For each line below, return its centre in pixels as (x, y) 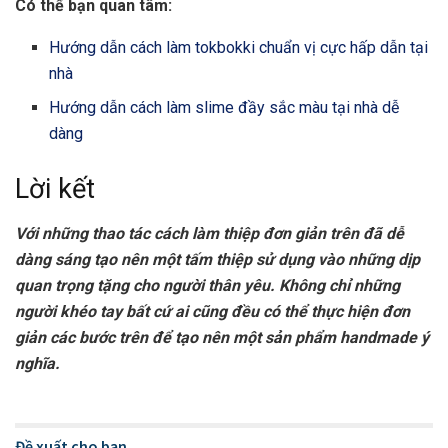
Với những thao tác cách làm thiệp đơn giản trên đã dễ (209, 233)
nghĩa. (39, 363)
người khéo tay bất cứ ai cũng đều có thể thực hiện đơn (212, 311)
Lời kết (55, 189)
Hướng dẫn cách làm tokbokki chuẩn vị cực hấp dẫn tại (239, 48)
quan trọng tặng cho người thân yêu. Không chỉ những (207, 285)
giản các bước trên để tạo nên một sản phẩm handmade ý (222, 337)
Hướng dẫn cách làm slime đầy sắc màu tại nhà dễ (224, 108)
